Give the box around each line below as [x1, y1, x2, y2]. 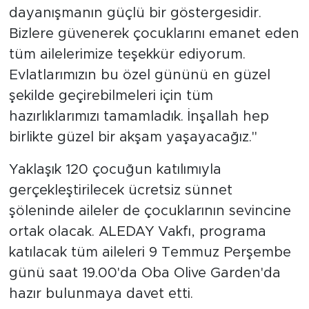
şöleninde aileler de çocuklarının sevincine [8, 204, 291, 219]
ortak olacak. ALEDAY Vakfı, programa [8, 225, 266, 239]
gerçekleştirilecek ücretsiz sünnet [8, 183, 232, 198]
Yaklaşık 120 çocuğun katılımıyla [8, 163, 221, 177]
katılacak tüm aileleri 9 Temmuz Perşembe [8, 246, 291, 260]
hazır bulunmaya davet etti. [8, 287, 193, 301]
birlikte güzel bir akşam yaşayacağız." [8, 130, 257, 145]
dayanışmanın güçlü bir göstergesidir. [8, 6, 261, 21]
